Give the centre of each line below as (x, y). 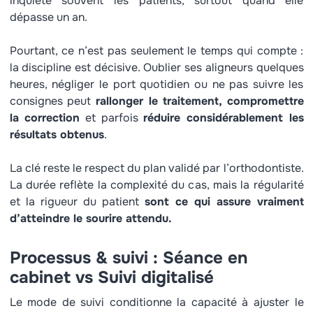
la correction (45, 118)
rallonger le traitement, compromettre (197, 101)
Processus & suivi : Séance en (129, 258)
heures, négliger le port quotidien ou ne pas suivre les (156, 84)
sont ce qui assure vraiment (224, 202)
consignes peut (50, 101)
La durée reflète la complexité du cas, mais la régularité (156, 185)
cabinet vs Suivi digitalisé (111, 277)
